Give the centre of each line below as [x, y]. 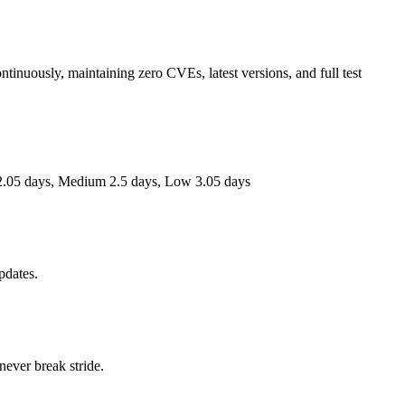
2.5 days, [135, 182]
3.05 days [221, 182]
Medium [82, 182]
